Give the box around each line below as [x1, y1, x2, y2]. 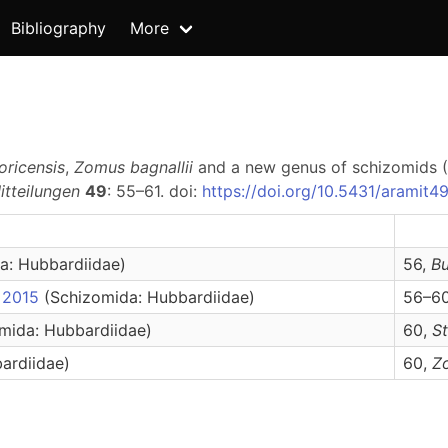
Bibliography [11, 18, 106, 38]
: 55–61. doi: [107, 181, 202, 201]
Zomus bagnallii [74, 157, 198, 177]
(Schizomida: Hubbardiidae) [44, 287, 255, 307]
